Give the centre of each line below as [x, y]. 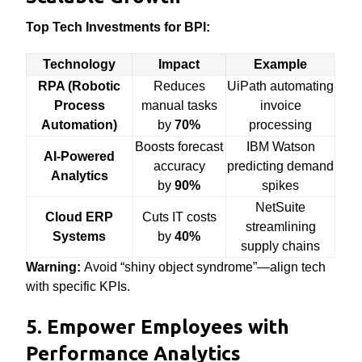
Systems [80, 236]
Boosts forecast [179, 147]
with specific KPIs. [78, 286]
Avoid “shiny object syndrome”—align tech [204, 267]
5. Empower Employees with [158, 327]
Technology [80, 64]
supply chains [281, 246]
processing [281, 125]
